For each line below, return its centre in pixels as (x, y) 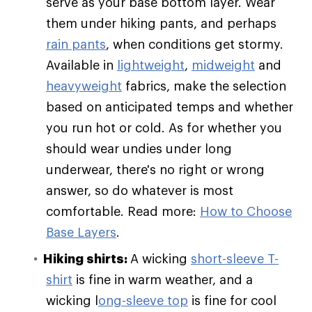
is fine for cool (232, 301)
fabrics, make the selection (204, 86)
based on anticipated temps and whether (170, 107)
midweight (223, 65)
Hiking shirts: (87, 259)
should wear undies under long (139, 149)
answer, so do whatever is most (140, 190)
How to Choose (246, 211)
